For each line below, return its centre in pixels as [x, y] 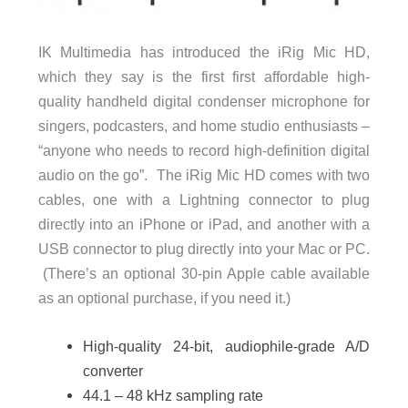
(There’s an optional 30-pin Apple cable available [204, 273]
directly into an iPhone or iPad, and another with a [204, 224]
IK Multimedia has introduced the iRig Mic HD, [204, 51]
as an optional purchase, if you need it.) [164, 297]
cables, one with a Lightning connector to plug [204, 199]
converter [112, 370]
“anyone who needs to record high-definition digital [204, 150]
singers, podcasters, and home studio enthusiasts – [204, 125]
